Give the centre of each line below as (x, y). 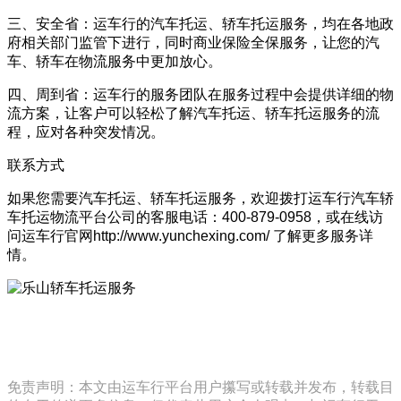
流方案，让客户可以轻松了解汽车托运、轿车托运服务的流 (193, 113)
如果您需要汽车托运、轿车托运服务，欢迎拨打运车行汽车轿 (200, 198)
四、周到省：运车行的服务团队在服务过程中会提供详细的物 (200, 94)
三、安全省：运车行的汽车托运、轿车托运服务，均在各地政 (200, 23)
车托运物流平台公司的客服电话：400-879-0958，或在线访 (195, 217)
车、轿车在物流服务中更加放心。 (115, 61)
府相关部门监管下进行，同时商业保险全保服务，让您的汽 (193, 42)
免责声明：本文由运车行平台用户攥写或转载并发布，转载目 (200, 387)
